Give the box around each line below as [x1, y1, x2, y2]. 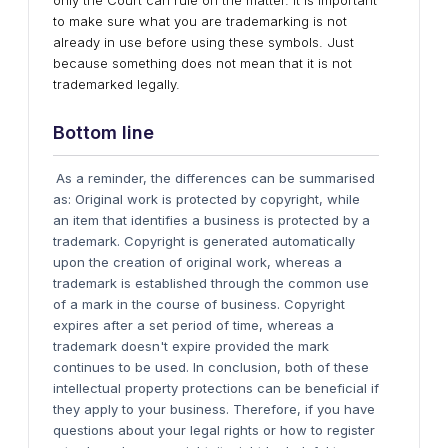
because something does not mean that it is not [53, 55, 352, 71]
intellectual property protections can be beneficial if [53, 380, 379, 396]
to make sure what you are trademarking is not [53, 13, 347, 29]
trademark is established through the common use [53, 275, 369, 291]
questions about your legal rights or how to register [53, 422, 375, 438]
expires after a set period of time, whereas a [53, 317, 334, 333]
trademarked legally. [53, 76, 180, 92]
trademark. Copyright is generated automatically [53, 233, 355, 249]
